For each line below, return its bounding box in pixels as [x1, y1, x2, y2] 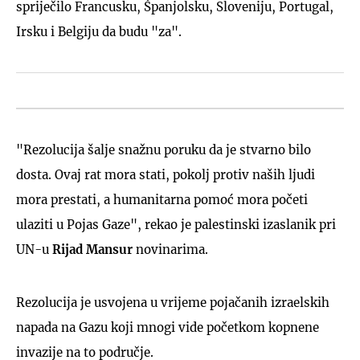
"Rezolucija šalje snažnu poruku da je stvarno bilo [16, 141, 311, 157]
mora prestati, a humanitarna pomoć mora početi [16, 191, 308, 207]
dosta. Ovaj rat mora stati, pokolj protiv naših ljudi [16, 166, 315, 182]
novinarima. [133, 241, 208, 257]
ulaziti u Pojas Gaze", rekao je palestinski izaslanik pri [16, 216, 336, 232]
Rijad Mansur [52, 241, 133, 257]
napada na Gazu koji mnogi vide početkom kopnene [16, 319, 319, 335]
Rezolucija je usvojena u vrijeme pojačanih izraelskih [16, 294, 329, 310]
